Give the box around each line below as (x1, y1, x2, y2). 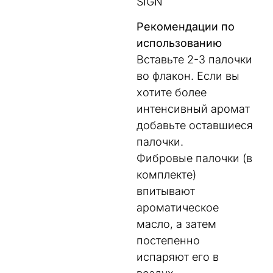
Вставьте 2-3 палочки (136, 52, 252, 66)
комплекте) (136, 168, 196, 181)
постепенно (136, 233, 200, 247)
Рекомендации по (136, 19, 235, 33)
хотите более (136, 85, 207, 99)
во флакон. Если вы (136, 69, 239, 82)
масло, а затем (136, 217, 216, 230)
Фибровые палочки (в (136, 151, 252, 165)
